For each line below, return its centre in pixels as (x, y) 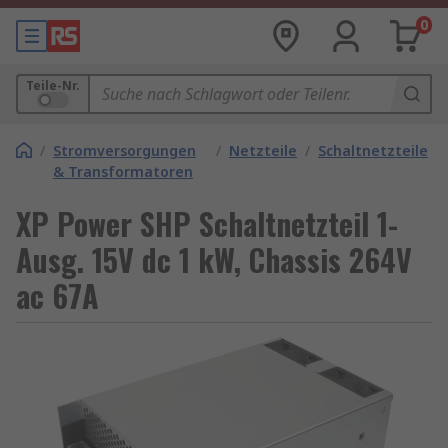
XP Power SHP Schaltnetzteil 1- (207, 223)
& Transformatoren (123, 171)
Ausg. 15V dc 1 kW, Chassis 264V (214, 259)
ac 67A (57, 295)
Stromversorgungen (124, 150)
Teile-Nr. (53, 85)
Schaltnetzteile (373, 150)
